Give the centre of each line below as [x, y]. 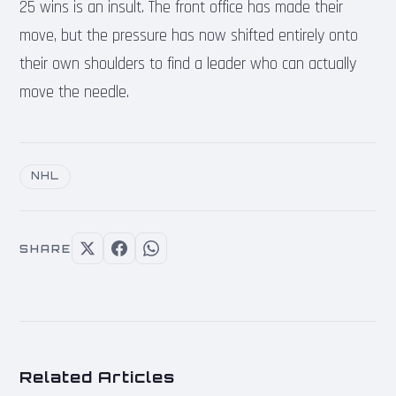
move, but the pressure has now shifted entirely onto [189, 35]
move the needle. [75, 92]
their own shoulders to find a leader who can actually [188, 64]
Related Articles [98, 377]
